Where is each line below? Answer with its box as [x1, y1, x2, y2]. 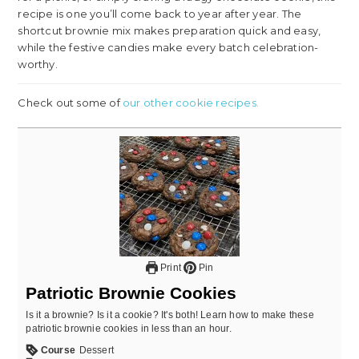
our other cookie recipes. [123, 95, 259, 109]
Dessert [79, 344, 115, 355]
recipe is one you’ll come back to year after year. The [18, 6, 302, 20]
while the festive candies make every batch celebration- [18, 40, 319, 54]
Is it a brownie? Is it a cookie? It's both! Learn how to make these [26, 309, 314, 320]
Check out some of [18, 95, 123, 109]
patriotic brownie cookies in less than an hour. [26, 322, 232, 333]
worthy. [18, 57, 58, 71]
